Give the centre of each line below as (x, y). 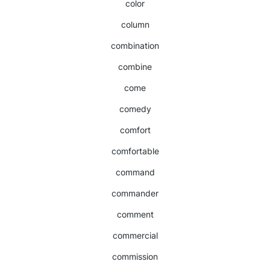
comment (135, 214)
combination (135, 46)
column (135, 24)
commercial (135, 235)
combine (135, 67)
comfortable (135, 151)
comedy (135, 109)
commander (135, 193)
